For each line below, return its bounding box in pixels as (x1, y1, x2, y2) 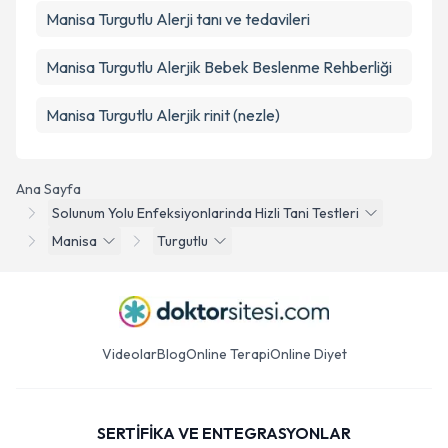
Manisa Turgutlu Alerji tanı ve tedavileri (46, 9, 310, 29)
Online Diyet (269, 345, 347, 363)
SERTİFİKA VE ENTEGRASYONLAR (97, 423, 351, 443)
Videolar (101, 345, 157, 363)
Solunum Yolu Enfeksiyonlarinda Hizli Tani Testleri (52, 204, 359, 222)
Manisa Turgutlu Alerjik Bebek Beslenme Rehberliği (46, 57, 392, 77)
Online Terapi (185, 345, 270, 363)
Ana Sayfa (16, 180, 81, 198)
